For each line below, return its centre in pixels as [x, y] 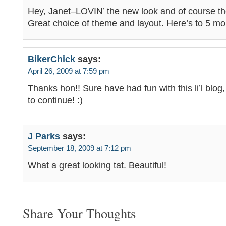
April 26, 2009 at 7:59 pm [69, 71]
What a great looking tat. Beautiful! [97, 165]
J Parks [44, 136]
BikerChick [51, 59]
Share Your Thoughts [79, 213]
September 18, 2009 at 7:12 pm [79, 148]
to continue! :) [55, 100]
